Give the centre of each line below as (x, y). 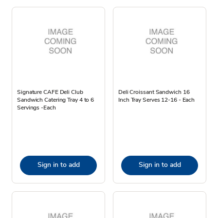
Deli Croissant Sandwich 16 (154, 92)
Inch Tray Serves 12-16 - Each (157, 100)
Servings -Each (36, 107)
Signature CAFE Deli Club (50, 92)
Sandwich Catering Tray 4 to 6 (56, 100)
